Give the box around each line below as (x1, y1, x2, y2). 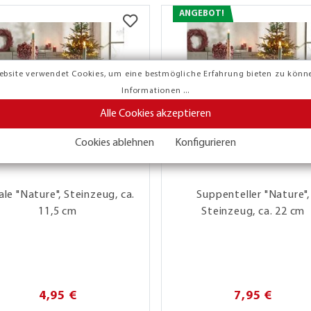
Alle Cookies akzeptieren (100, 108, 211, 119)
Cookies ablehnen (75, 137, 155, 149)
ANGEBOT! (178, 8, 224, 18)
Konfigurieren (174, 137, 236, 149)
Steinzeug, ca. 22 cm (201, 205, 305, 217)
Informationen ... (121, 86, 190, 95)
